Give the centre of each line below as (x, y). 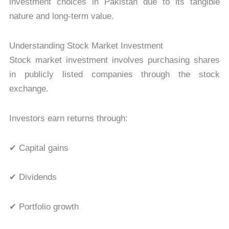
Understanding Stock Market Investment (86, 46)
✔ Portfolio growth (44, 207)
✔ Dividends (33, 177)
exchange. (29, 89)
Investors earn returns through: (68, 118)
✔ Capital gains (39, 148)
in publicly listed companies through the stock (114, 75)
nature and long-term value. (61, 16)
